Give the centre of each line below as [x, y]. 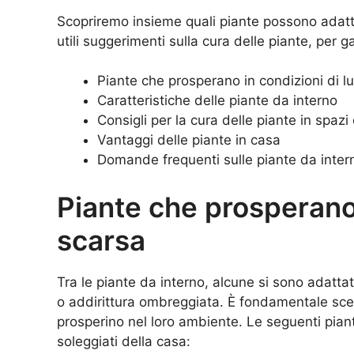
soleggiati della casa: [124, 341]
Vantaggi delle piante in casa [189, 140]
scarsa [101, 240]
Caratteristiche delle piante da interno [217, 101]
